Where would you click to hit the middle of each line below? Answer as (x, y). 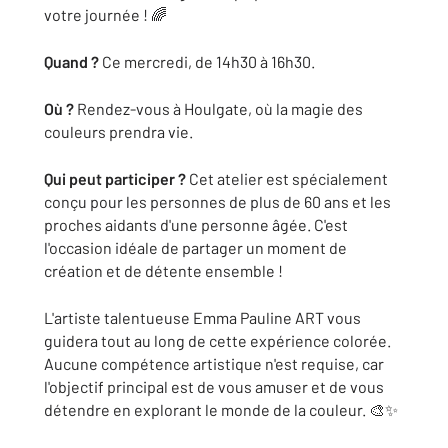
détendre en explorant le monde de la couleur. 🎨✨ (221, 409)
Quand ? (71, 61)
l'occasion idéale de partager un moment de (195, 247)
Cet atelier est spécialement (287, 178)
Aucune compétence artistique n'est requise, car (214, 363)
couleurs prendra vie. (118, 131)
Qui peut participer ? (115, 178)
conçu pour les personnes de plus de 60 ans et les (217, 201)
